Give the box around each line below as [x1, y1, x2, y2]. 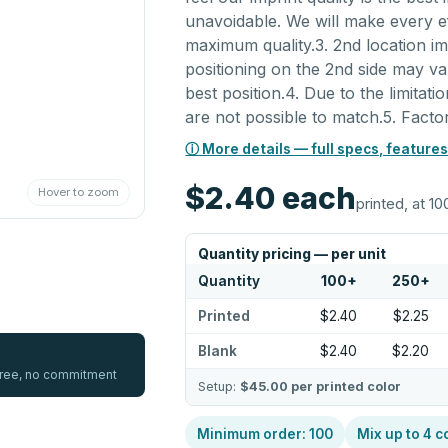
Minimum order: [197, 426, 310, 442]
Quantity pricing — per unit [198, 246, 387, 262]
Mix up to [357, 426, 424, 442]
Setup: [198, 379, 241, 394]
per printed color [288, 379, 402, 394]
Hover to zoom [38, 185, 120, 200]
